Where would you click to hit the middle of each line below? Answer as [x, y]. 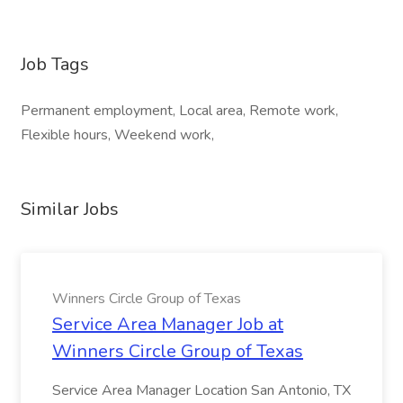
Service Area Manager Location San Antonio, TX [201, 390]
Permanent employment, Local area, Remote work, [179, 111]
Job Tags [55, 64]
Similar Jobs [70, 209]
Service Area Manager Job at [168, 324]
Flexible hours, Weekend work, [117, 135]
